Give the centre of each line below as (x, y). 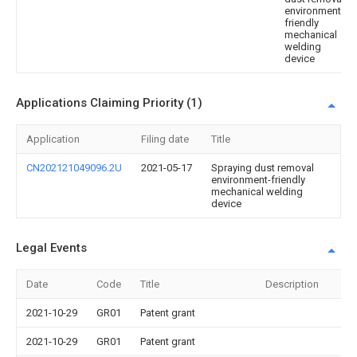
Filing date (165, 139)
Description (292, 284)
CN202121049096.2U (74, 168)
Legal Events (51, 248)
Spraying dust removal (263, 168)
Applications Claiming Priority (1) (109, 103)
